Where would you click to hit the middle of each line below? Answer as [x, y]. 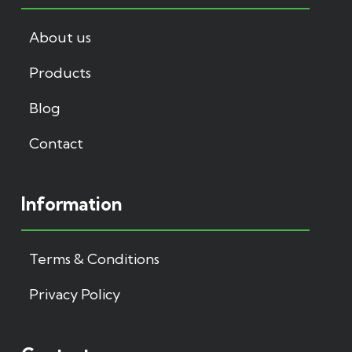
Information [71, 203]
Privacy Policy [75, 294]
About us [60, 37]
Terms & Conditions [94, 258]
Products [60, 72]
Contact [56, 143]
